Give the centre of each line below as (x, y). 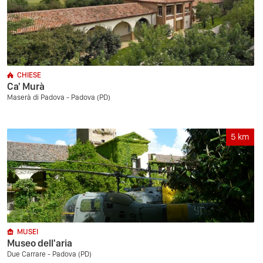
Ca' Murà (26, 86)
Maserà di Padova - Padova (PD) (59, 97)
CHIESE (29, 75)
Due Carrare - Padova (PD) (49, 254)
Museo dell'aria (40, 243)
